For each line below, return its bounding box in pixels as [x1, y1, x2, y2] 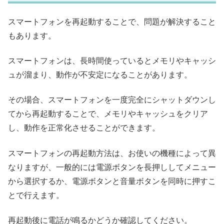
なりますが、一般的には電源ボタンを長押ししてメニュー [8, 162, 216, 171]
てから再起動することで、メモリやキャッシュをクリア [8, 109, 208, 118]
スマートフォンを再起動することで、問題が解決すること [8, 17, 216, 26]
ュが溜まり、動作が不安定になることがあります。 [8, 70, 192, 79]
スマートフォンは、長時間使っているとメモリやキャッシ [8, 56, 216, 65]
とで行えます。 [8, 190, 64, 199]
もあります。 [8, 31, 56, 40]
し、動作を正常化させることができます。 [8, 123, 160, 132]
